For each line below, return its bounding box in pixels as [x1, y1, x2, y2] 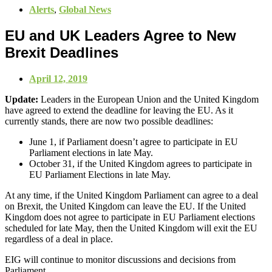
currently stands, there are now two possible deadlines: [5, 115, 213, 126]
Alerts [29, 4, 54, 15]
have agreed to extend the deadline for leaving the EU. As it [5, 104, 233, 115]
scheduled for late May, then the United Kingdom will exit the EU [5, 222, 257, 233]
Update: [5, 93, 38, 104]
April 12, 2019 [29, 73, 87, 84]
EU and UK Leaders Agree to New [5, 27, 236, 44]
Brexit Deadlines [5, 44, 118, 61]
